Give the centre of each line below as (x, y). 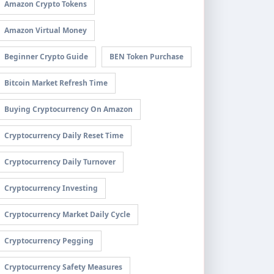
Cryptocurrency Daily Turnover (60, 162)
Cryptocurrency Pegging (49, 241)
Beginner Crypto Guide (46, 57)
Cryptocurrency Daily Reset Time (64, 135)
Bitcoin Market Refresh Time (56, 83)
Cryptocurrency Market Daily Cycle (67, 214)
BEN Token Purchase (146, 57)
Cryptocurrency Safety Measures (63, 267)
